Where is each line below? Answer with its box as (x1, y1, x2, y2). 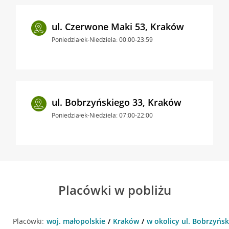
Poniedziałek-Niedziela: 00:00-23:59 (51, 35, 153, 44)
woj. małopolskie (46, 216, 105, 226)
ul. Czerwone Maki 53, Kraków (51, 20, 184, 33)
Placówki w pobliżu (58, 181, 171, 198)
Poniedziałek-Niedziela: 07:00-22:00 (51, 110, 153, 120)
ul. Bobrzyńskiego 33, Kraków (51, 96, 181, 108)
